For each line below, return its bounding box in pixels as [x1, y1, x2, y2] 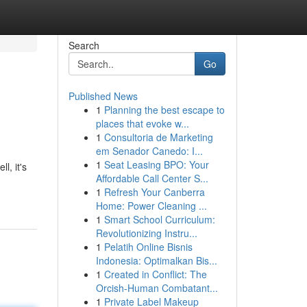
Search [68, 38, 99, 52]
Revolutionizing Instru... [95, 226, 197, 240]
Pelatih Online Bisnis [103, 240, 193, 254]
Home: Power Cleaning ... [95, 199, 207, 212]
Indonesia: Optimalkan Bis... [95, 254, 217, 267]
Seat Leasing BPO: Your [103, 158, 209, 171]
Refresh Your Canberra [103, 185, 205, 199]
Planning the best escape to [103, 103, 225, 116]
